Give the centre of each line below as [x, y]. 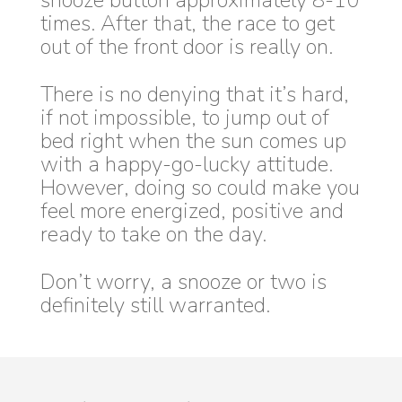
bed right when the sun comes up [193, 141]
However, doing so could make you [200, 188]
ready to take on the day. [153, 235]
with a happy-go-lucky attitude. [186, 165]
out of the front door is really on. [186, 47]
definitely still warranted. [155, 306]
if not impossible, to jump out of [184, 118]
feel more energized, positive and [192, 211]
